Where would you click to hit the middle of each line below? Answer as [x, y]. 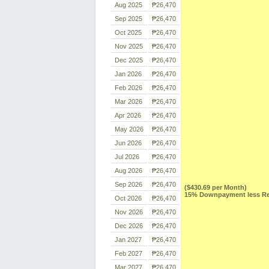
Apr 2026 [128, 115]
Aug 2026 [128, 171]
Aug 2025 [128, 5]
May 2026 [129, 129]
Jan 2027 [128, 240]
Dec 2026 [129, 226]
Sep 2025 [128, 19]
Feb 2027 [128, 253]
